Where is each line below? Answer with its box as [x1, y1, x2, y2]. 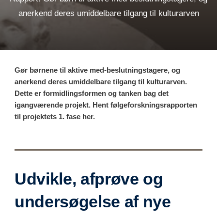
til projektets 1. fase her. [15, 112, 95, 121]
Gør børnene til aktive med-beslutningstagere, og [15, 65, 180, 74]
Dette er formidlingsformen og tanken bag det [15, 89, 169, 97]
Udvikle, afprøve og [15, 169, 163, 188]
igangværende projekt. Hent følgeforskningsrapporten [15, 100, 197, 109]
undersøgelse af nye [15, 192, 171, 211]
